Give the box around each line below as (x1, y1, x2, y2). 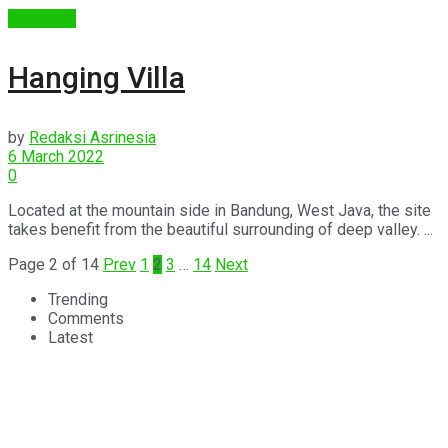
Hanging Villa (8, 59, 185, 95)
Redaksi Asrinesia (29, 127, 156, 147)
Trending (48, 289, 108, 309)
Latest (48, 327, 93, 347)
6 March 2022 (8, 146, 104, 166)
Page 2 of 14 (8, 254, 99, 274)
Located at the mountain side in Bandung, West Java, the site (8, 200, 431, 220)
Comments (48, 308, 124, 328)
